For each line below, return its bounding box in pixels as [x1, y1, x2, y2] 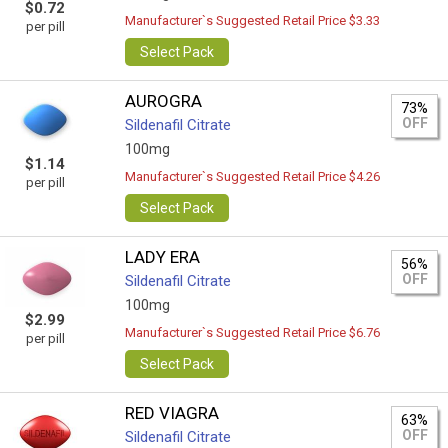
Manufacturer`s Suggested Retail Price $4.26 [125, 169, 381, 184]
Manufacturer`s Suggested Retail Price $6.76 [125, 325, 381, 340]
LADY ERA [125, 247, 201, 267]
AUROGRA [125, 91, 203, 111]
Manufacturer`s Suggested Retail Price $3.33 [125, 13, 381, 28]
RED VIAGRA [125, 403, 220, 423]
